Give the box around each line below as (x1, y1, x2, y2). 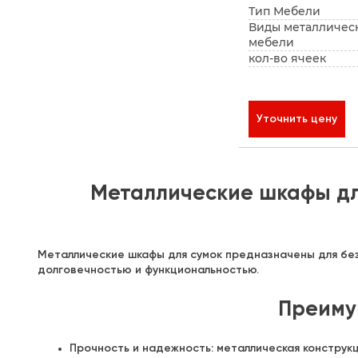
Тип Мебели (249, 4, 321, 19)
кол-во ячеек (249, 51, 327, 66)
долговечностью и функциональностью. (38, 265, 260, 276)
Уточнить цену (257, 113, 338, 125)
